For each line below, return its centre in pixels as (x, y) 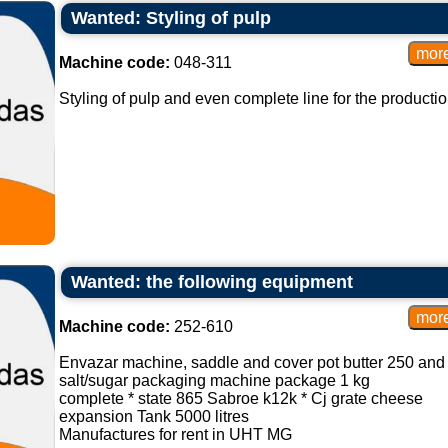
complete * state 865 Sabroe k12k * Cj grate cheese (240, 398)
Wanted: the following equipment (211, 282)
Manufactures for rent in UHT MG (175, 434)
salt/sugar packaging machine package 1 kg (214, 380)
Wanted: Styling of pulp (170, 18)
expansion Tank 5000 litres (153, 416)
